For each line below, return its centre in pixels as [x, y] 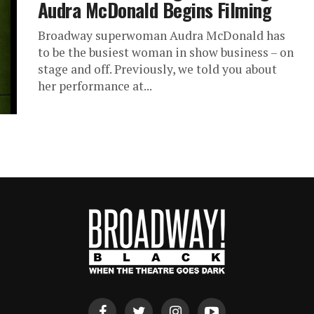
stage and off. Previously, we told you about [157, 69]
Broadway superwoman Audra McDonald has [162, 35]
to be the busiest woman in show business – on [166, 52]
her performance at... [95, 86]
